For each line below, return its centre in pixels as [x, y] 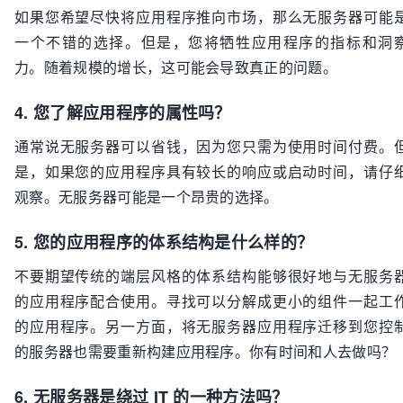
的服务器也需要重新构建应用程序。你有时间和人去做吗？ [206, 351]
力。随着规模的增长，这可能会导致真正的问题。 [176, 67]
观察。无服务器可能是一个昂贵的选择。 [147, 197]
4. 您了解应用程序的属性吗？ [123, 112]
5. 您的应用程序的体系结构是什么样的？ [164, 242]
